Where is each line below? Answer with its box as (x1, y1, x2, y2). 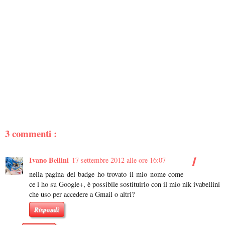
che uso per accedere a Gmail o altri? (29, 189, 135, 199)
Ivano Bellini (29, 155, 69, 166)
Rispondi (34, 204, 59, 214)
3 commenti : (5, 126, 57, 140)
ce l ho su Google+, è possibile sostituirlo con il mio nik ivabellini (29, 179, 220, 189)
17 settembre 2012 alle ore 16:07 (72, 155, 166, 165)
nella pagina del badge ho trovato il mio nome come (29, 169, 183, 179)
